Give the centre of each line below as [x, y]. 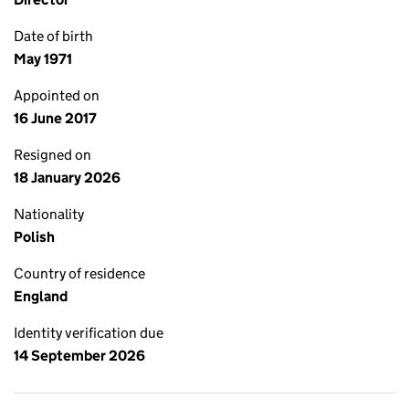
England [41, 296]
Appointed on [57, 95]
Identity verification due [89, 333]
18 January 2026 [67, 178]
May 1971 [43, 59]
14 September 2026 [79, 356]
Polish [34, 237]
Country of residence [79, 273]
